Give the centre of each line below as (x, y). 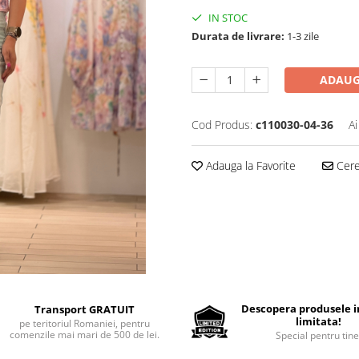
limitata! (319, 321)
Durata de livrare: (238, 36)
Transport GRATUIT (84, 309)
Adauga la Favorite (249, 165)
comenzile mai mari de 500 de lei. (84, 335)
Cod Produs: (222, 125)
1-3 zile (302, 36)
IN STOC (227, 18)
